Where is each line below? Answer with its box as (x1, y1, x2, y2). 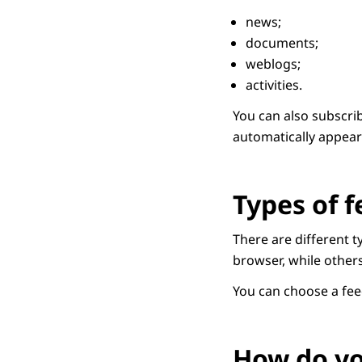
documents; (246, 34, 318, 52)
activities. (246, 76, 302, 94)
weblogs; (246, 55, 301, 73)
